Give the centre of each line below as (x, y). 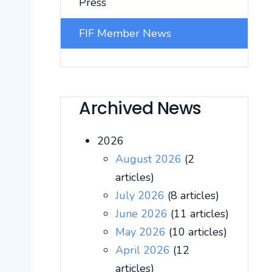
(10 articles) (198, 232)
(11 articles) (200, 214)
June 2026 (143, 214)
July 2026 (141, 195)
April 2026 (144, 250)
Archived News (140, 108)
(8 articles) (193, 195)
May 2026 (142, 232)
